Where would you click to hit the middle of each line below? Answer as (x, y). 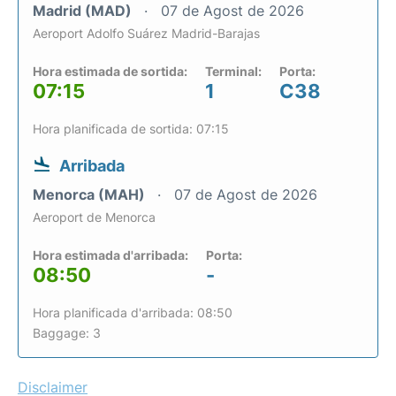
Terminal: (233, 71)
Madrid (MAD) (84, 11)
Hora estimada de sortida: (110, 71)
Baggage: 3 (67, 333)
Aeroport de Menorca (94, 217)
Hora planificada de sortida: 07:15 (131, 129)
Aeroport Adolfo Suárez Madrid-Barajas (146, 33)
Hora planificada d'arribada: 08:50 (133, 312)
